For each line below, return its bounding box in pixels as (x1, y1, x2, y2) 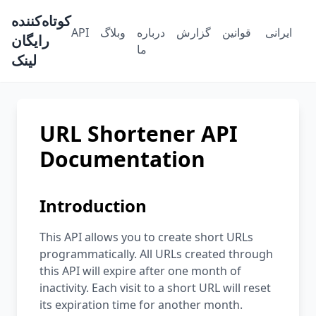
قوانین (222, 25, 251, 40)
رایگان (11, 31, 49, 50)
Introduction (39, 194, 147, 217)
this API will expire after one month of (39, 263, 241, 279)
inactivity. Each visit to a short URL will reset (39, 280, 271, 296)
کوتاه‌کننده (11, 11, 71, 30)
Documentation (39, 145, 205, 174)
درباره (137, 25, 165, 40)
